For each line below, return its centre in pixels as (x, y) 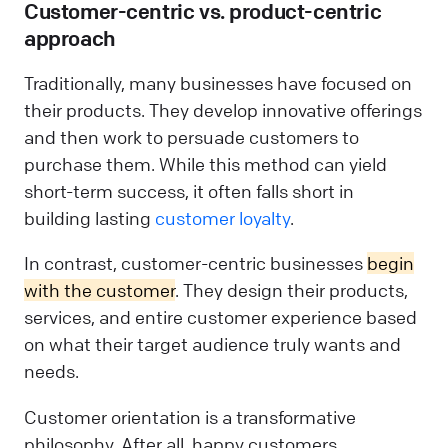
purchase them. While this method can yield (205, 164)
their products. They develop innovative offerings (223, 110)
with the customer (99, 290)
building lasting (89, 218)
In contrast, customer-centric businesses (195, 263)
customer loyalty (222, 218)
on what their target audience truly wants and (212, 344)
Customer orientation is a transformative (190, 416)
